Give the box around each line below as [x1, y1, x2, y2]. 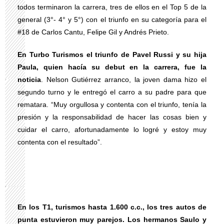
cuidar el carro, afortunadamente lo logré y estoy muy [17, 125, 206, 133]
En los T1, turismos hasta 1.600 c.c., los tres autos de [17, 203, 206, 211]
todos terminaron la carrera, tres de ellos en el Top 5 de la [17, 3, 206, 11]
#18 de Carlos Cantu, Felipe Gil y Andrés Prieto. [17, 28, 169, 36]
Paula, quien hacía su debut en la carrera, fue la [17, 63, 206, 71]
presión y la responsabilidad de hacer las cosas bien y [17, 113, 206, 121]
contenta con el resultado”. [17, 138, 102, 146]
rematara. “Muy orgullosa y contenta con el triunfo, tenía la [17, 100, 206, 108]
